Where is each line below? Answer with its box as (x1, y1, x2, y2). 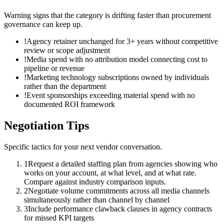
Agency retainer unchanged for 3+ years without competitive (26, 36, 218, 45)
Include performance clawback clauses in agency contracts (28, 204, 212, 213)
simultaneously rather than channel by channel (24, 195, 169, 204)
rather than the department (24, 81, 106, 90)
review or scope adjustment (24, 45, 110, 54)
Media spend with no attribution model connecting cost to (26, 54, 207, 63)
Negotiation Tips (4, 118, 89, 132)
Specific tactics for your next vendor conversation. (4, 142, 162, 151)
